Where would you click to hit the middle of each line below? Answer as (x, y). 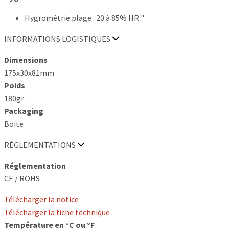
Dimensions (26, 60)
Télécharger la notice (41, 199)
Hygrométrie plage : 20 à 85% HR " (84, 18)
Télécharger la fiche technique (57, 212)
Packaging (24, 111)
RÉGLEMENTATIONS (41, 144)
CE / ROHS (22, 178)
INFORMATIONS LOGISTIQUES (58, 39)
